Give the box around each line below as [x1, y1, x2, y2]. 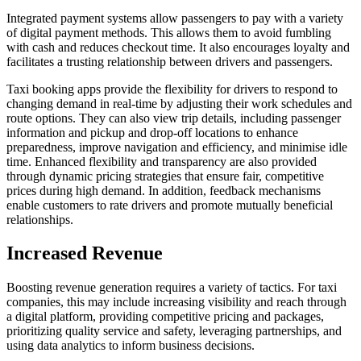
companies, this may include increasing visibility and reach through [6, 295, 346, 309]
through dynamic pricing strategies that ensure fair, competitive [6, 168, 324, 183]
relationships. [6, 212, 73, 226]
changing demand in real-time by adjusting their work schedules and [6, 96, 352, 110]
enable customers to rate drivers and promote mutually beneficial [6, 197, 333, 212]
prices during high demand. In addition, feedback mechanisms [6, 183, 321, 197]
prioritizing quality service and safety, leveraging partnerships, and [6, 324, 342, 338]
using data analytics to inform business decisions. [6, 338, 255, 353]
